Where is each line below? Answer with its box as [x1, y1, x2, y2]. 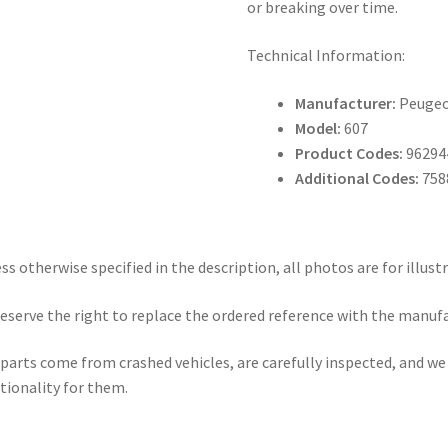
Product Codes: [295, 142, 404, 163]
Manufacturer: [295, 92, 397, 113]
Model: [295, 117, 342, 138]
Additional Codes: [295, 167, 420, 188]
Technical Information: [247, 44, 406, 65]
